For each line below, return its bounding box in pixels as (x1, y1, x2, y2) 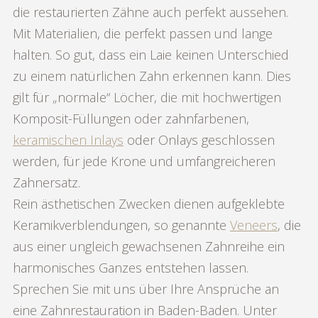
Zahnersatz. (13, 173, 80, 191)
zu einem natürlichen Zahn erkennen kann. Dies (13, 67, 291, 84)
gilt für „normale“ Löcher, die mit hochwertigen (13, 88, 281, 106)
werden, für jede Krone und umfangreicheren (13, 152, 275, 170)
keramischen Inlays (13, 131, 124, 148)
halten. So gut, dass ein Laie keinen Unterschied (13, 45, 289, 63)
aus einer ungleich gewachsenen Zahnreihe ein (13, 237, 285, 255)
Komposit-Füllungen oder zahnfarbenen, (13, 109, 249, 127)
